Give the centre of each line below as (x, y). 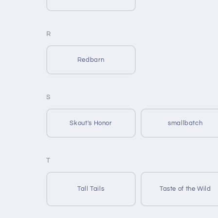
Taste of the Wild (185, 189)
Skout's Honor (91, 123)
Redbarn (91, 60)
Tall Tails (91, 189)
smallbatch (185, 123)
